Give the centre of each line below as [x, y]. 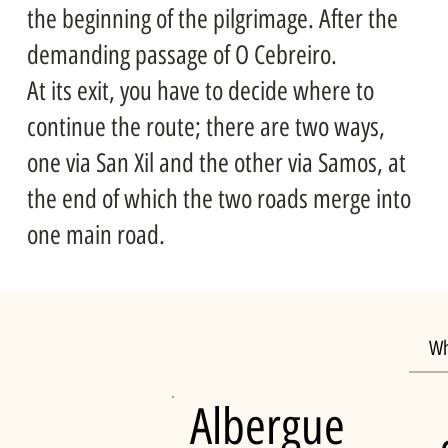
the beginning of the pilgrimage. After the [212, 18]
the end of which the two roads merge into [218, 198]
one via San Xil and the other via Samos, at [216, 162]
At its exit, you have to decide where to [200, 90]
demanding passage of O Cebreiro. [181, 54]
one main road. [95, 234]
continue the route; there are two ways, [205, 126]
